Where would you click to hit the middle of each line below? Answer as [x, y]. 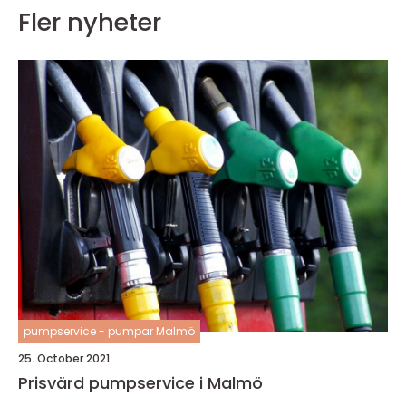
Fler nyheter [90, 22]
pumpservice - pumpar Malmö [109, 331]
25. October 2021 [64, 358]
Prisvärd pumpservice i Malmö [140, 382]
